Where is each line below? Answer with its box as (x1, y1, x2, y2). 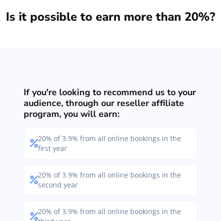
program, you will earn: (24, 108, 119, 120)
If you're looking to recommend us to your (24, 86, 196, 98)
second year (38, 180, 78, 189)
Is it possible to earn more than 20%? (6, 8, 215, 25)
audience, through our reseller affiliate (24, 97, 184, 109)
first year (38, 143, 67, 153)
